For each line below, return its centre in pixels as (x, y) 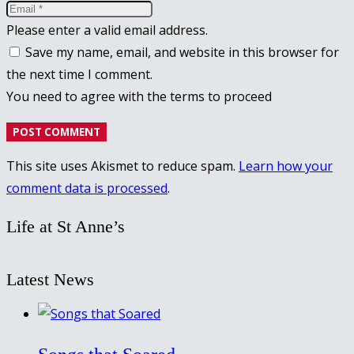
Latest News (50, 279)
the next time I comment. (79, 74)
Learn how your (286, 166)
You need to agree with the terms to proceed (139, 96)
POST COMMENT (56, 132)
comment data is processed (87, 188)
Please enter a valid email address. (107, 30)
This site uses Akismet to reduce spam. (122, 166)
